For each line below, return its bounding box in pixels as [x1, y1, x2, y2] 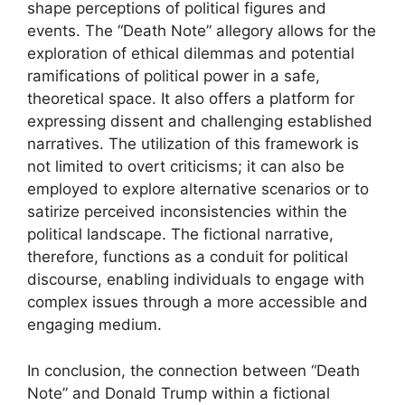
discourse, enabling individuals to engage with [27, 270, 364, 288]
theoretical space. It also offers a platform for [27, 89, 354, 108]
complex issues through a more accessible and [27, 293, 368, 311]
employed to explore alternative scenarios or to [27, 180, 369, 198]
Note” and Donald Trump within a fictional [27, 383, 330, 402]
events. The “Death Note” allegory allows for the [27, 22, 376, 40]
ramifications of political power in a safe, [27, 67, 320, 85]
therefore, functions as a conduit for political [27, 248, 348, 266]
